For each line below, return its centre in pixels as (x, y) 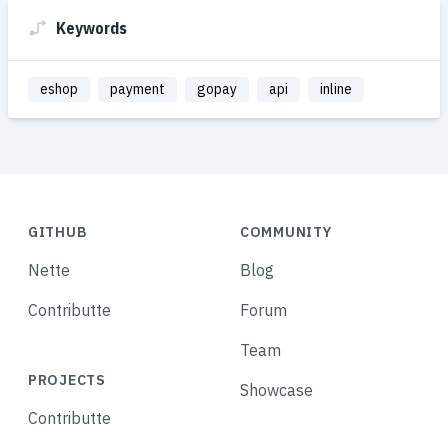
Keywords (91, 27)
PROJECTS (67, 379)
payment (137, 88)
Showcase (276, 389)
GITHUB (58, 231)
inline (336, 88)
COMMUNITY (286, 231)
